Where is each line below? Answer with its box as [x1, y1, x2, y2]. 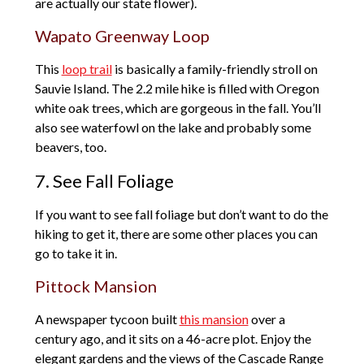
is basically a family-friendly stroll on [111, 61, 318, 77]
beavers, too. [34, 139, 106, 155]
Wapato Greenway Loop [34, 26, 210, 46]
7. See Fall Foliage [34, 170, 174, 193]
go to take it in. [34, 245, 117, 262]
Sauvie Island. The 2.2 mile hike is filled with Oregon [34, 80, 319, 97]
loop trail [61, 61, 112, 77]
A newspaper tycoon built [34, 311, 180, 327]
